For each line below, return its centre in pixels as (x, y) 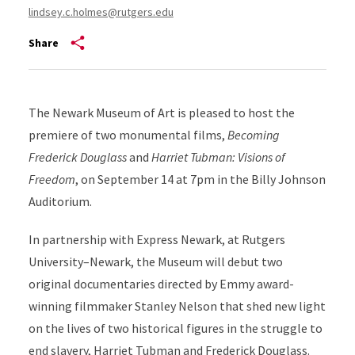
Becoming (253, 135)
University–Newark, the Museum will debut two (155, 261)
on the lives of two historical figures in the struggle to (175, 328)
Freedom (52, 179)
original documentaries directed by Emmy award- (161, 284)
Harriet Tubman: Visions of (217, 157)
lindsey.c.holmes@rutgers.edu (101, 12)
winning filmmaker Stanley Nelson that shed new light (177, 306)
